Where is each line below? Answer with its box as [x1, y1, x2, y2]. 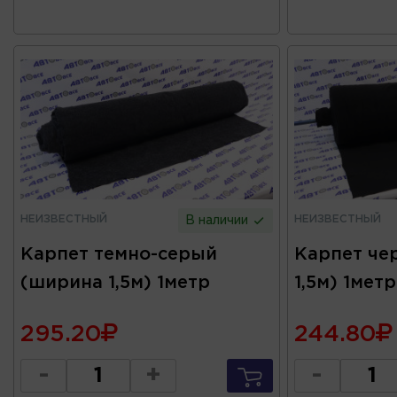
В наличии [185, 215, 253, 227]
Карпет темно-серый [20, 246, 217, 263]
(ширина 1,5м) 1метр [20, 275, 210, 292]
